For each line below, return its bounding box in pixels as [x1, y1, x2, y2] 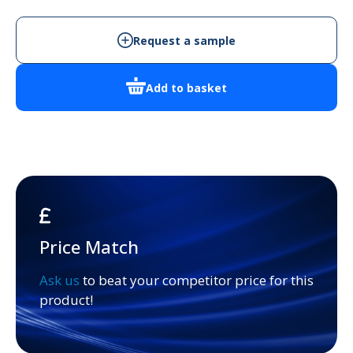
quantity [175, 25, 229, 44]
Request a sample [133, 32, 236, 48]
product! [39, 291, 93, 310]
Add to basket [146, 80, 227, 95]
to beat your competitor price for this [80, 271, 314, 290]
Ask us [39, 271, 80, 290]
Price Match [39, 235, 139, 260]
